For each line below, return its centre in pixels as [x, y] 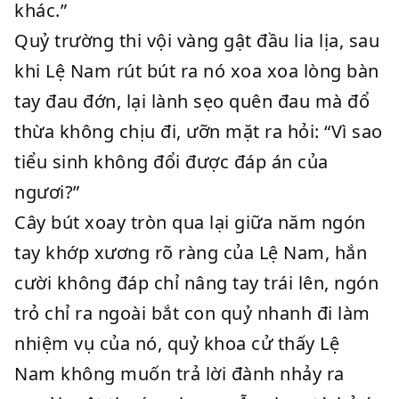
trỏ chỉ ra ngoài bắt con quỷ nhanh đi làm [192, 313]
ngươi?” [47, 192]
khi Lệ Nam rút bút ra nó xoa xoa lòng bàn [197, 71]
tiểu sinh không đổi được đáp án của [171, 162]
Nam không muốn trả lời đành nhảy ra [179, 374]
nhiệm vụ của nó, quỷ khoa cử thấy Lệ [177, 343]
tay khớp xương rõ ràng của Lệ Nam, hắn [191, 252]
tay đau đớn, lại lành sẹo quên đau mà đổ [192, 101]
